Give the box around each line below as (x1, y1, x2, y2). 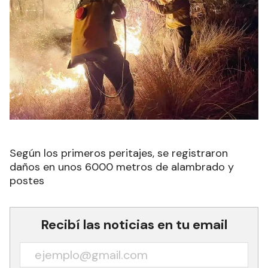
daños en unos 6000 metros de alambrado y (10, 160, 234, 174)
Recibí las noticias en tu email (41, 216, 227, 233)
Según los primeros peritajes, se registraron (10, 146, 228, 160)
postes (10, 173, 44, 188)
